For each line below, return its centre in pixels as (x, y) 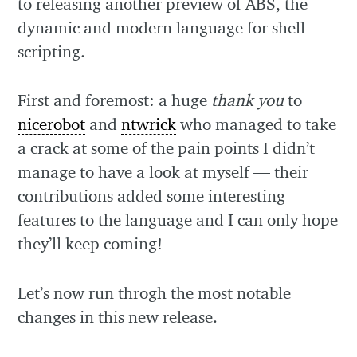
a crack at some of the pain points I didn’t (167, 148)
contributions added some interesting (152, 196)
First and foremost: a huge (115, 100)
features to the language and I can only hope (178, 220)
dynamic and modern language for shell (162, 28)
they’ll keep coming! (90, 244)
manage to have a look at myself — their (163, 172)
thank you (248, 100)
